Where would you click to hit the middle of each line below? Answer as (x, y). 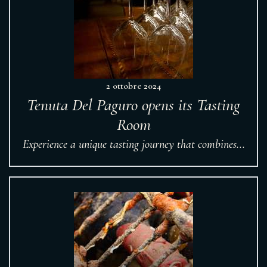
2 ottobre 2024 (133, 86)
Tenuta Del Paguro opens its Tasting (133, 105)
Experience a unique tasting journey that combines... (133, 144)
